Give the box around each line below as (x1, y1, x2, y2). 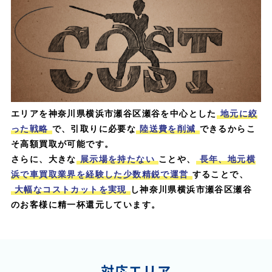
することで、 (192, 167, 248, 180)
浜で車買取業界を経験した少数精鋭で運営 (10, 167, 189, 180)
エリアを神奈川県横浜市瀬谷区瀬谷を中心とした (10, 106, 217, 119)
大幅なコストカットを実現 (14, 182, 127, 195)
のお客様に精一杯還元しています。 (10, 197, 161, 210)
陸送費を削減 (140, 121, 196, 134)
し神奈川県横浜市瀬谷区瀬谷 (130, 182, 252, 195)
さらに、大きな (10, 152, 76, 165)
